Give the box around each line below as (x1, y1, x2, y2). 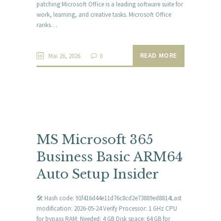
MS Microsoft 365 (37, 132, 153, 148)
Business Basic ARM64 (37, 149, 183, 165)
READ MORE (140, 51, 177, 60)
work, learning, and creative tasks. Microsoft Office (37, 10, 171, 19)
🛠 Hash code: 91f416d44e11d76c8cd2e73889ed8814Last (37, 193, 182, 202)
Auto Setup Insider (37, 166, 159, 183)
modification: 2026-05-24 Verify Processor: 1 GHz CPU (37, 204, 177, 213)
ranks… (37, 21, 57, 30)
